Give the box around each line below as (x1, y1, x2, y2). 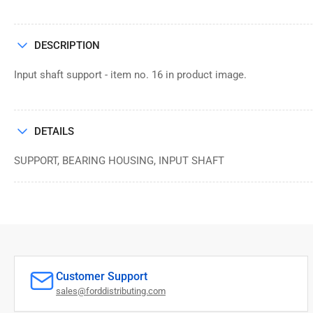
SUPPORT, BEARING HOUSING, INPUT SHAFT (14, 154, 224, 167)
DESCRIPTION (34, 38, 100, 52)
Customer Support (56, 269, 147, 283)
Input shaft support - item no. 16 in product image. (14, 68, 247, 81)
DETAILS (34, 124, 74, 138)
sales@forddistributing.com (56, 285, 166, 296)
